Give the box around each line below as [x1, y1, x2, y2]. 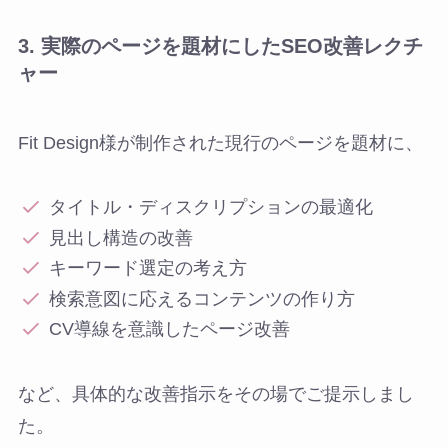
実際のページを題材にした [40, 35, 281, 58]
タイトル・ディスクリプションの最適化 [49, 197, 374, 218]
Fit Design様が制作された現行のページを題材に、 [17, 132, 423, 153]
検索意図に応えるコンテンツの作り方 [49, 288, 356, 309]
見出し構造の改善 [49, 227, 194, 248]
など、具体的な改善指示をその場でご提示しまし [17, 384, 414, 405]
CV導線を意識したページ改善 [49, 319, 291, 340]
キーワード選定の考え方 [49, 258, 248, 279]
